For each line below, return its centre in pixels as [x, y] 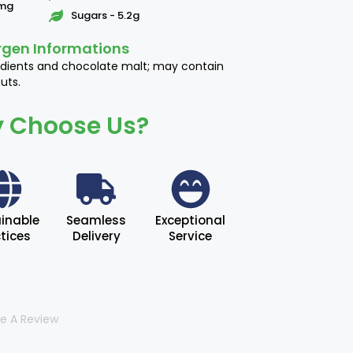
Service [191, 236]
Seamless [97, 220]
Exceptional [191, 220]
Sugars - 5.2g [105, 15]
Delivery [96, 236]
